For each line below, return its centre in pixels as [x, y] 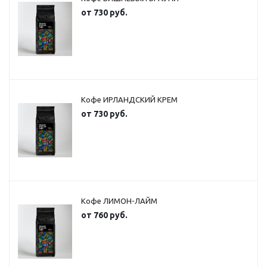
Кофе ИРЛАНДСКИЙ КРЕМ [129, 100]
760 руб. [111, 215]
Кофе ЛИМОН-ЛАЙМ [119, 201]
